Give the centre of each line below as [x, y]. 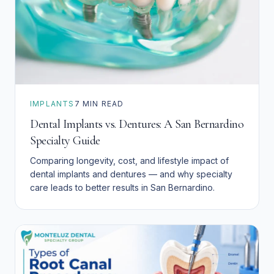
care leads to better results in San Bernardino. [122, 188]
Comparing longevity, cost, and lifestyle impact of [129, 161]
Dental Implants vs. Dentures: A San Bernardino [137, 124]
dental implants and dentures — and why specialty [131, 174]
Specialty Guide [65, 141]
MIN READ [102, 104]
